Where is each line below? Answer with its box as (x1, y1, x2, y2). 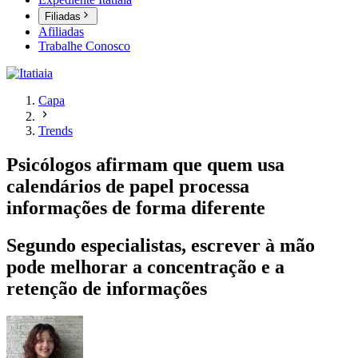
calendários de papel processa (6, 176, 249, 197)
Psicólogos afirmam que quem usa (6, 154, 284, 176)
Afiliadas (38, 25, 84, 39)
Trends (38, 124, 73, 138)
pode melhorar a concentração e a (6, 257, 284, 278)
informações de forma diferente (6, 197, 265, 219)
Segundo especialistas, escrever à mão (6, 235, 315, 257)
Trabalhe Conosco (38, 39, 130, 54)
